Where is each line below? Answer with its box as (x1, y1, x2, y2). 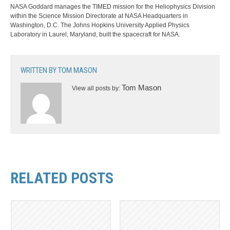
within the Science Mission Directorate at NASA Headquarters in (10, 12, 188, 20)
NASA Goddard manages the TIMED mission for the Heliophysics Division (10, 3, 215, 11)
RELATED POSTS (10, 168, 113, 187)
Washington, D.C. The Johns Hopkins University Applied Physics (10, 22, 189, 29)
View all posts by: (72, 84, 122, 92)
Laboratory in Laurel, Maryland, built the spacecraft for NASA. (10, 31, 180, 39)
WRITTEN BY (21, 65, 58, 75)
